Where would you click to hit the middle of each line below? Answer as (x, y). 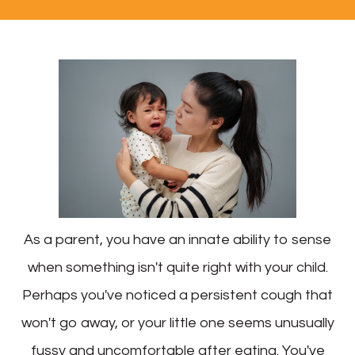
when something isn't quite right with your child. (177, 267)
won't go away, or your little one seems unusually (177, 323)
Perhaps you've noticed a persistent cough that (177, 295)
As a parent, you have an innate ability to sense (177, 239)
